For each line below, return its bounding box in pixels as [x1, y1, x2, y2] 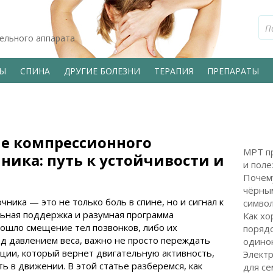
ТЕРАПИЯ [154, 65, 193, 77]
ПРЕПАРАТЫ [207, 65, 259, 77]
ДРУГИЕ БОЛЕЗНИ [64, 65, 140, 77]
